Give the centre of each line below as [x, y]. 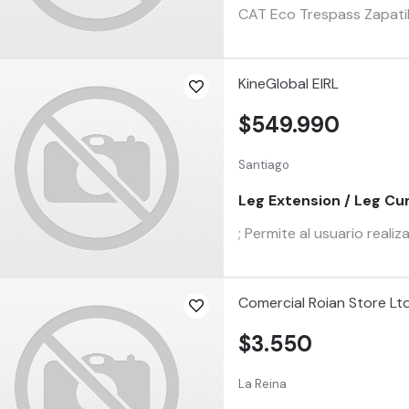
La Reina [263, 383]
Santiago [264, 164]
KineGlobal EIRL [289, 84]
